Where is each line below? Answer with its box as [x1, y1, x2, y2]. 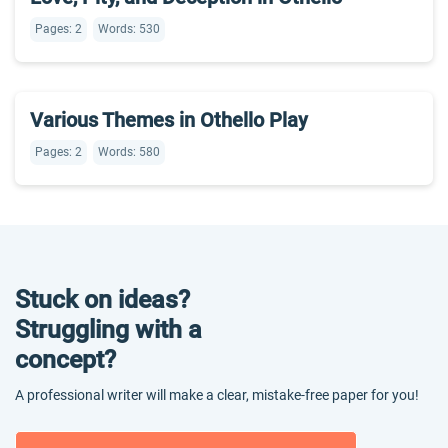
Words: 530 [98, 22, 160, 36]
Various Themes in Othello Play [30, 108, 308, 132]
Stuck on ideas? [15, 285, 190, 314]
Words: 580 [98, 145, 160, 159]
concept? [15, 345, 116, 374]
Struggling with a [15, 315, 202, 344]
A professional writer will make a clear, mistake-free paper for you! [15, 387, 419, 403]
